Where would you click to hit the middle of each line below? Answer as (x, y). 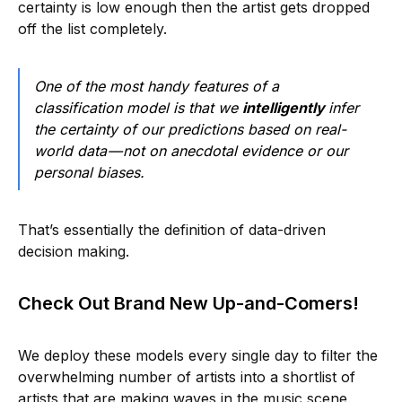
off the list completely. (92, 28)
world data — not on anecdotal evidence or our (191, 150)
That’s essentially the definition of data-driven (172, 229)
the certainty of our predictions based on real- (190, 129)
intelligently (285, 107)
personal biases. (89, 172)
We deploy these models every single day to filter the (198, 355)
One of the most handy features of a (157, 86)
